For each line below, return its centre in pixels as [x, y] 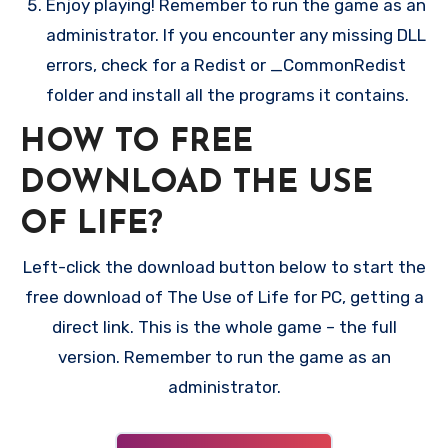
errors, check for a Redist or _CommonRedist [225, 64]
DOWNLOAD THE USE [196, 183]
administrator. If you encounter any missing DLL [235, 34]
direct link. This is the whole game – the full [224, 327]
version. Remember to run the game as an [224, 357]
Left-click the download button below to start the [224, 267]
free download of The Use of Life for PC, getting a [224, 297]
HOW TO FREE [136, 142]
